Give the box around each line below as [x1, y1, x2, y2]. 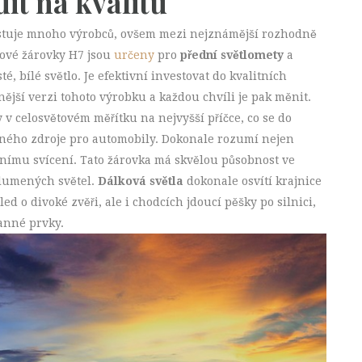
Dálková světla [98, 175, 183, 188]
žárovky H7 [22, 48, 84, 62]
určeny [111, 48, 154, 62]
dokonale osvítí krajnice [183, 175, 322, 188]
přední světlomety [180, 48, 284, 62]
